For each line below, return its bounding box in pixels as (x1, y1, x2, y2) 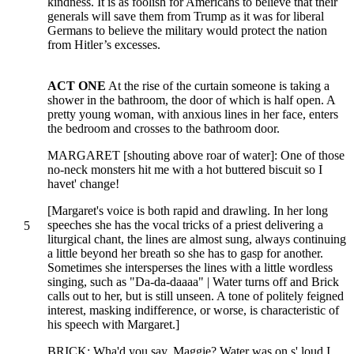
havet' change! (47, 177, 119, 191)
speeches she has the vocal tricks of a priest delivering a (47, 218, 323, 232)
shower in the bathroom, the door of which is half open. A (47, 93, 335, 107)
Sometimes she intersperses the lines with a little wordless (47, 261, 333, 275)
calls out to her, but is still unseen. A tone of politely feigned (47, 289, 344, 303)
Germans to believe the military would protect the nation (47, 23, 327, 37)
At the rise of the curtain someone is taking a (106, 79, 330, 93)
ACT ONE (47, 79, 106, 93)
